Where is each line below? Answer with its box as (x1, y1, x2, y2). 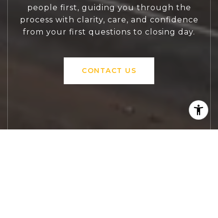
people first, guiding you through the (27, 2, 191, 12)
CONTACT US (82, 66, 136, 75)
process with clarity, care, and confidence (19, 15, 199, 24)
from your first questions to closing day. (23, 27, 195, 36)
